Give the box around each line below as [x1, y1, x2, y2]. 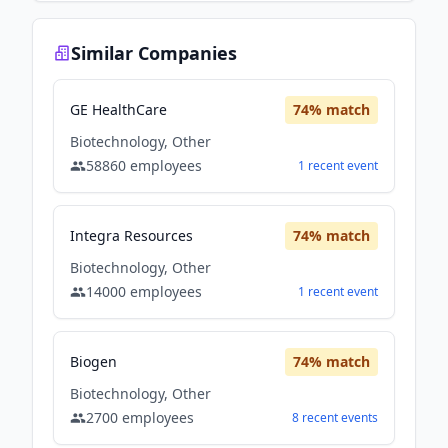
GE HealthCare [70, 100, 167, 119]
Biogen [70, 352, 117, 371]
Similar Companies [71, 41, 237, 65]
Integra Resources [70, 226, 193, 245]
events [341, 409, 378, 426]
